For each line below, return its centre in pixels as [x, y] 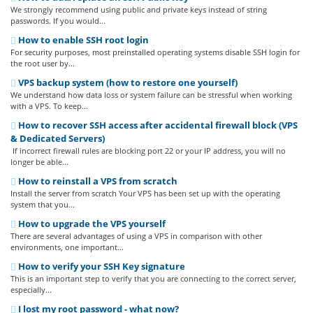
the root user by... [43, 63]
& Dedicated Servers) [58, 138]
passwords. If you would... [58, 21]
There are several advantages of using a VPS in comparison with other [136, 236]
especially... [31, 290]
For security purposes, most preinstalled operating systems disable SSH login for [155, 52]
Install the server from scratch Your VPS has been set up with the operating [145, 193]
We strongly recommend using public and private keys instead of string [139, 9]
